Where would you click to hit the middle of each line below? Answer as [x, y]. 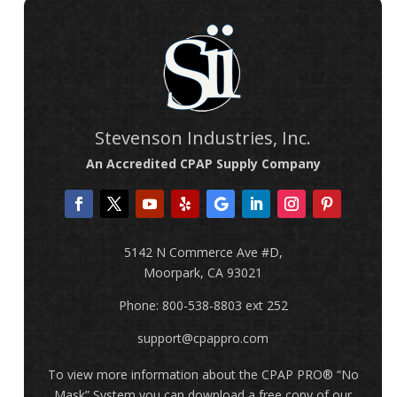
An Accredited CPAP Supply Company [203, 163]
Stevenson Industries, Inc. [203, 137]
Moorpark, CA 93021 [203, 272]
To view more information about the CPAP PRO [185, 375]
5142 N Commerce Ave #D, [203, 252]
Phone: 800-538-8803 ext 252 [203, 305]
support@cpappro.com [203, 338]
